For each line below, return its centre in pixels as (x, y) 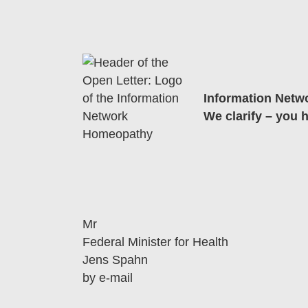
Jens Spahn (115, 260)
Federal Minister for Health (155, 242)
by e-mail (108, 278)
